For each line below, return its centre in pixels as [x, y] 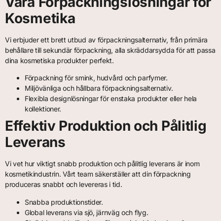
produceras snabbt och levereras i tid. [64, 184]
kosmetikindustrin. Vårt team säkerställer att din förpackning [98, 174]
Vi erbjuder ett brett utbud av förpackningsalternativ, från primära [106, 39]
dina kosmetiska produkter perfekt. [59, 60]
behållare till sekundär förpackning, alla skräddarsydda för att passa [110, 50]
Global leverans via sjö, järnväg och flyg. [87, 212]
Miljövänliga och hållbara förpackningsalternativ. [99, 88]
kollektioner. [43, 109]
